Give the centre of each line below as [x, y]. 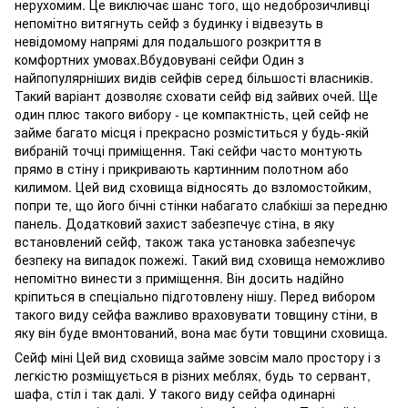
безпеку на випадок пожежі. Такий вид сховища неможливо [200, 260]
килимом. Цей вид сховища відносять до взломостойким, [193, 187]
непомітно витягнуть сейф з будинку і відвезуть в [169, 23]
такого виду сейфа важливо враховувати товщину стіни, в [196, 314]
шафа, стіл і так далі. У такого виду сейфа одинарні [175, 393]
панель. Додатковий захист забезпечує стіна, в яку [174, 223]
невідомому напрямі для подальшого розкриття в [168, 41]
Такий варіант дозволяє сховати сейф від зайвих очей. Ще [196, 96]
